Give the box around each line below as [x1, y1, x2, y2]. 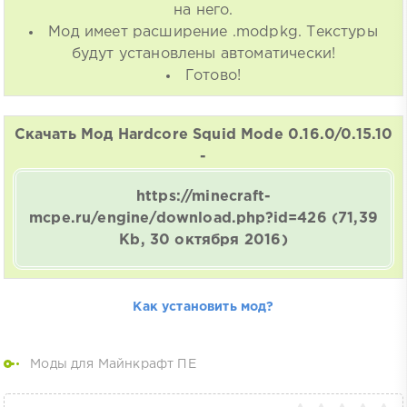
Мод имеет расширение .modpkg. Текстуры [48, 25, 378, 39]
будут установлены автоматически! [71, 46, 336, 61]
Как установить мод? [133, 302, 274, 313]
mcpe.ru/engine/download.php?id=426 [29, 211, 327, 225]
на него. [174, 3, 233, 17]
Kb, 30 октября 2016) [119, 233, 288, 247]
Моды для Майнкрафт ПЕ [30, 359, 196, 371]
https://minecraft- [135, 189, 272, 203]
